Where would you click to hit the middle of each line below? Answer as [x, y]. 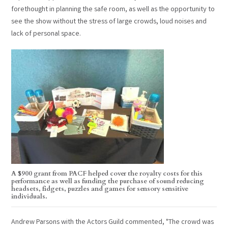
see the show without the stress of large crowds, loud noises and [109, 22]
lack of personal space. [46, 34]
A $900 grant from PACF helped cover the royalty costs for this [107, 173]
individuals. [30, 196]
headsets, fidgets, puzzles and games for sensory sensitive [100, 189]
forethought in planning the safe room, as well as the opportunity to [113, 10]
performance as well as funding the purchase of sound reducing [108, 181]
